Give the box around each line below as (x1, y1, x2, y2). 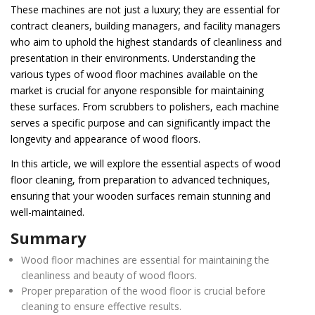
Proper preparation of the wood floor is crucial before (21, 283, 266, 297)
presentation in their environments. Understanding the (11, 51, 256, 65)
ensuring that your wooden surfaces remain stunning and (11, 188, 271, 202)
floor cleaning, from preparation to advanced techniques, (11, 172, 270, 186)
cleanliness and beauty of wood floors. (21, 268, 198, 282)
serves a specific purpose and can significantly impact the (11, 115, 271, 129)
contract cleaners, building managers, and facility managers (11, 18, 281, 32)
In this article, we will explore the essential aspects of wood (11, 156, 281, 170)
